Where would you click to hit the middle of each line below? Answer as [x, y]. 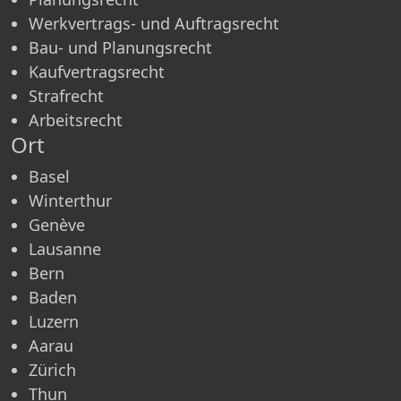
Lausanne [65, 248]
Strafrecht [66, 95]
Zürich [52, 369]
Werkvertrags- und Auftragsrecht [154, 23]
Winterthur [70, 200]
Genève [57, 224]
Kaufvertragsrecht [97, 71]
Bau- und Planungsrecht [120, 47]
